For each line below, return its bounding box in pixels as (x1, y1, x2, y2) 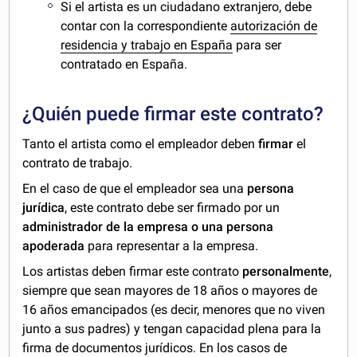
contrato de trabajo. (22, 155, 133, 171)
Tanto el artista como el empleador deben (22, 136, 259, 152)
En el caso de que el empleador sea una (22, 181, 248, 197)
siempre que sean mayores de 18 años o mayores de (22, 283, 318, 299)
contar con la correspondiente (61, 18, 231, 34)
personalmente (242, 264, 330, 280)
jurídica (22, 200, 65, 216)
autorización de (230, 18, 318, 34)
